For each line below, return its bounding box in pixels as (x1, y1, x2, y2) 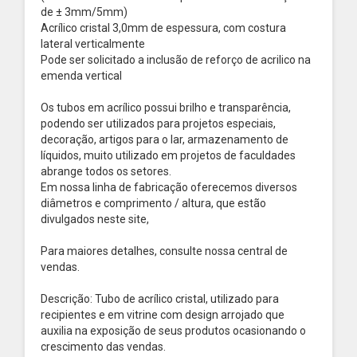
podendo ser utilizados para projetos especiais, (41, 117, 276, 130)
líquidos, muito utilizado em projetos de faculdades (41, 149, 296, 162)
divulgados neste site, (41, 213, 151, 226)
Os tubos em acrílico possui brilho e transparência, (41, 101, 291, 114)
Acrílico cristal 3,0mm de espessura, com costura (41, 22, 286, 34)
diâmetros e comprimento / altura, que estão (41, 197, 266, 210)
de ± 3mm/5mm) (41, 6, 127, 18)
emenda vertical (41, 69, 131, 82)
